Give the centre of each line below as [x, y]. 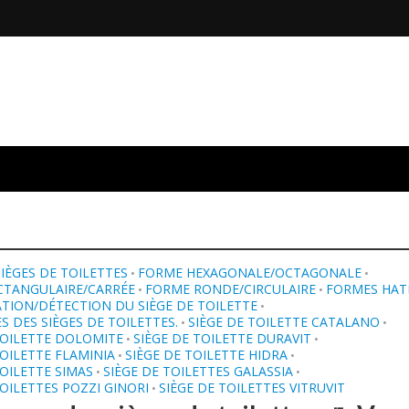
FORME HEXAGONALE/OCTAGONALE [250, 273]
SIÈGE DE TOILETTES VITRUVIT [252, 388]
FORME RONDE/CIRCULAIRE [231, 289]
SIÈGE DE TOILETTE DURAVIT [223, 338]
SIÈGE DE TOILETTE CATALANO [284, 322]
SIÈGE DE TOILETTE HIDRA [207, 355]
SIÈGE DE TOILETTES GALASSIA [199, 371]
